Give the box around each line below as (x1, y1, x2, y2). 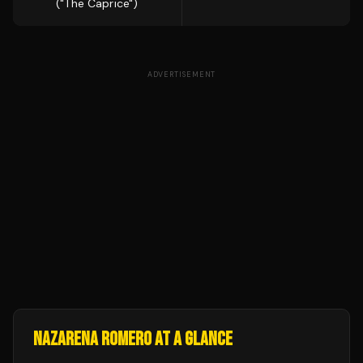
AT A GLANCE (152, 327, 233, 351)
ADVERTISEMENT (147, 70, 216, 79)
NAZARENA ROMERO (33, 327, 152, 351)
